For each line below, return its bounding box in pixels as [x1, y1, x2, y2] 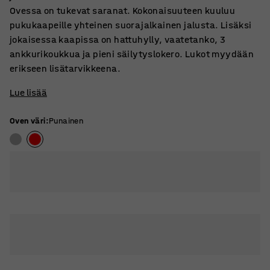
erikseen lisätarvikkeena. [10, 63, 121, 74]
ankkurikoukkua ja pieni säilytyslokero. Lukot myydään [10, 48, 254, 60]
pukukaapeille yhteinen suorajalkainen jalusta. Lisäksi [10, 19, 252, 31]
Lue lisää [10, 87, 47, 98]
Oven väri [10, 116, 46, 126]
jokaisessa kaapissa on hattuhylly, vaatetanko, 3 [10, 34, 226, 45]
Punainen [49, 116, 84, 126]
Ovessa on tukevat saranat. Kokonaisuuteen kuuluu [10, 5, 236, 16]
